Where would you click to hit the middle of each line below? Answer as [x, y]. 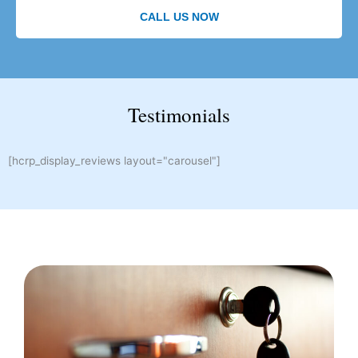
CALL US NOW [179, 16]
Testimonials [179, 114]
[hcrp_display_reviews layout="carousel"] [114, 160]
